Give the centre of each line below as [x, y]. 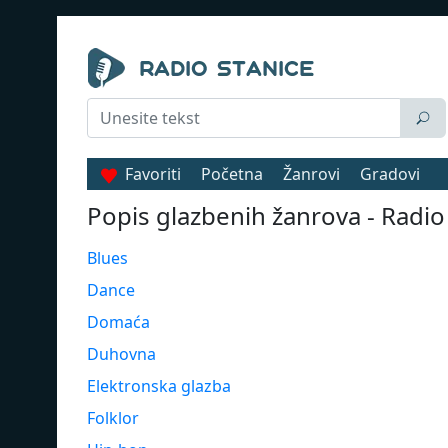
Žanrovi [311, 174]
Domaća [118, 322]
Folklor [113, 418]
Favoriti [153, 174]
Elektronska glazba [159, 386]
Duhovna [121, 354]
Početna [232, 174]
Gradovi [390, 174]
